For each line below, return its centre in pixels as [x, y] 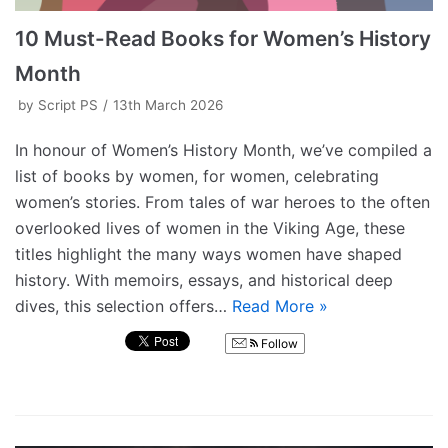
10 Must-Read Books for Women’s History [223, 38]
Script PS [68, 104]
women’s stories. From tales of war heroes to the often [222, 201]
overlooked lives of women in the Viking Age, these [210, 227]
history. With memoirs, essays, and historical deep [204, 279]
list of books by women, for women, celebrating [197, 175]
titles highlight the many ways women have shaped [208, 253]
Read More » [280, 305]
